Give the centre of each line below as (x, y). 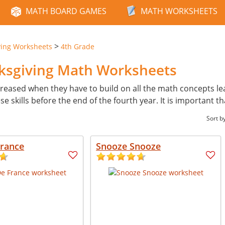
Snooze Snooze (129, 146)
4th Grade (78, 46)
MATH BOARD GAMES (66, 11)
